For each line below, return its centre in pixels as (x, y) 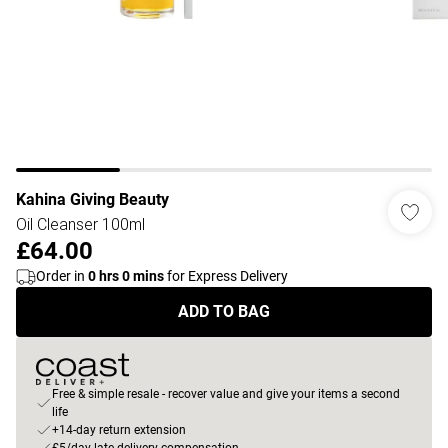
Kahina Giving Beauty (92, 199)
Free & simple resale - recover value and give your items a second (226, 394)
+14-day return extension (119, 430)
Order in (62, 276)
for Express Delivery (226, 276)
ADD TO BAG (224, 311)
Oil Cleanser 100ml (80, 224)
